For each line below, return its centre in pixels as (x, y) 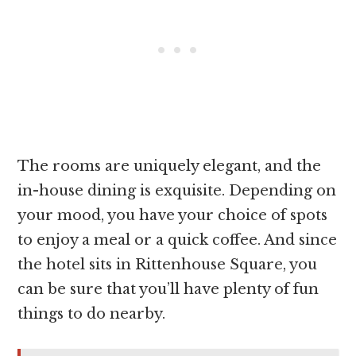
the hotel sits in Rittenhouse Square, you (168, 265)
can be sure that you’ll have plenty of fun (168, 290)
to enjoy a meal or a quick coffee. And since (178, 240)
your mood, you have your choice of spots (173, 216)
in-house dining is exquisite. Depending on (177, 191)
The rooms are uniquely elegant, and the (170, 166)
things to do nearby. (92, 314)
